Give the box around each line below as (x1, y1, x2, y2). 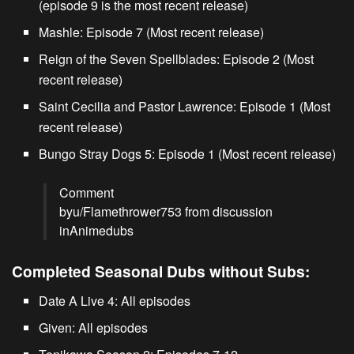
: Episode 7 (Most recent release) (80, 22, 265, 41)
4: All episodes (104, 291, 191, 310)
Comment (59, 183, 114, 201)
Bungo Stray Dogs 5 (39, 144, 153, 163)
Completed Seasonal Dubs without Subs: (12, 260, 310, 283)
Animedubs (70, 220, 134, 239)
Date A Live (39, 291, 105, 310)
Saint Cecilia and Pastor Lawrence (39, 96, 234, 115)
